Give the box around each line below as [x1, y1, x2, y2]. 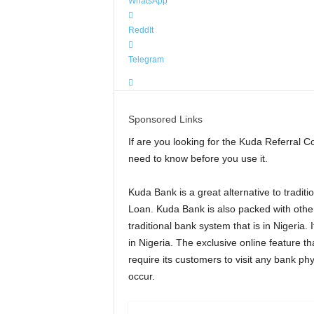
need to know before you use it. [128, 153, 268, 164]
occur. [128, 271, 155, 282]
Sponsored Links [128, 114, 203, 125]
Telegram [128, 55, 164, 64]
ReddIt [128, 25, 153, 35]
